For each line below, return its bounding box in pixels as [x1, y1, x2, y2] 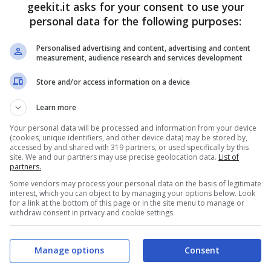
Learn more [36, 102, 76, 113]
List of [218, 151, 239, 162]
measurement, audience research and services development [36, 52, 243, 63]
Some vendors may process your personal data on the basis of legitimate [10, 178, 261, 189]
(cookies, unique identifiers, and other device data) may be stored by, [10, 132, 247, 143]
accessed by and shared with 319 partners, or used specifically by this [10, 142, 249, 152]
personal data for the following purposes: [30, 13, 241, 28]
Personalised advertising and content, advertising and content [36, 42, 250, 53]
